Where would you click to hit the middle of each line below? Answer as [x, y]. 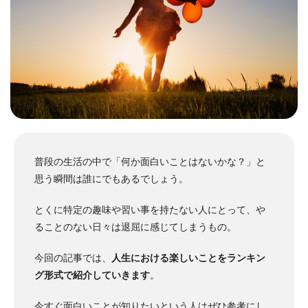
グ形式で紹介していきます [92, 275]
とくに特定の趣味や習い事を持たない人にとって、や [150, 209]
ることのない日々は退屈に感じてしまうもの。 [135, 227]
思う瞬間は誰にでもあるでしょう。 [111, 178]
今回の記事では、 [73, 257]
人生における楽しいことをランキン [188, 257]
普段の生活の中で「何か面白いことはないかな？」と [150, 161]
